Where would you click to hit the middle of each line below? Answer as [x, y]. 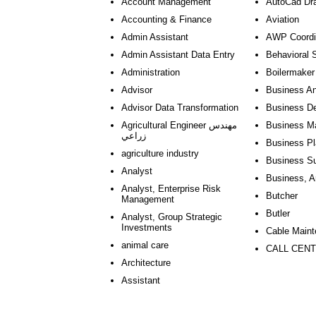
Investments [147, 227]
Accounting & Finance [166, 19]
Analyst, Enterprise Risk [171, 189]
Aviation [282, 19]
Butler [278, 213]
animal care [145, 245]
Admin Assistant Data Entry [178, 55]
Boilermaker [290, 72]
